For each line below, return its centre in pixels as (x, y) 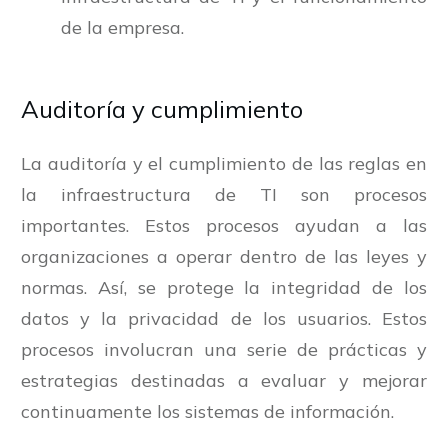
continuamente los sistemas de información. (210, 412)
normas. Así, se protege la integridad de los (224, 288)
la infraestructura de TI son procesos (224, 195)
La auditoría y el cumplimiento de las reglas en (224, 164)
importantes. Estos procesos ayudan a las (224, 226)
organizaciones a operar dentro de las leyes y (224, 257)
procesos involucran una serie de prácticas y (224, 350)
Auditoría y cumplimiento (162, 109)
